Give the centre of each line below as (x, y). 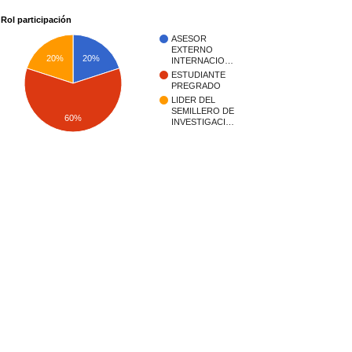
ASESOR (189, 39)
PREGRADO (196, 86)
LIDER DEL (193, 100)
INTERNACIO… (202, 61)
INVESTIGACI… (203, 122)
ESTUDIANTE (198, 75)
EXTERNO (192, 50)
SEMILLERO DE (203, 111)
